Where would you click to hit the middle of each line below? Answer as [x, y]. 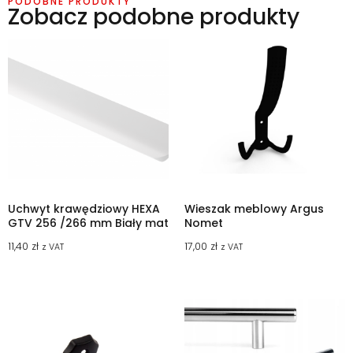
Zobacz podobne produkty [154, 17]
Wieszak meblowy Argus [254, 209]
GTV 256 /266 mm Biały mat [88, 223]
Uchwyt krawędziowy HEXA [84, 209]
